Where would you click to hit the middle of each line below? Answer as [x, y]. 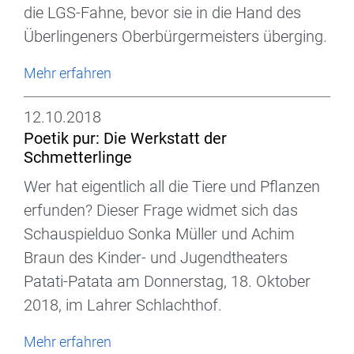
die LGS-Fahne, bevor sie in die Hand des [162, 13]
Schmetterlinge [78, 158]
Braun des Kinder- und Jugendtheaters [156, 258]
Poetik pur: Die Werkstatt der [125, 139]
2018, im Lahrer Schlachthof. [123, 305]
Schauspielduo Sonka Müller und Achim [159, 234]
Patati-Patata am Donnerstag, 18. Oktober [167, 282]
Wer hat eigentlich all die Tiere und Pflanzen [172, 187]
